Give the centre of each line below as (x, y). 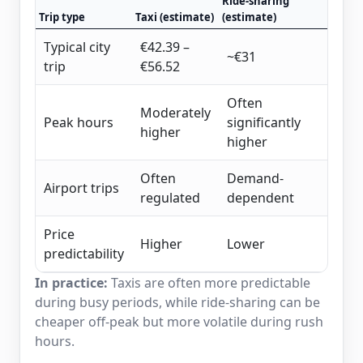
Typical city (77, 47)
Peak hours (79, 122)
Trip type (62, 17)
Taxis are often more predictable (209, 283)
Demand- (255, 178)
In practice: (71, 283)
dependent (261, 198)
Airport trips (81, 188)
